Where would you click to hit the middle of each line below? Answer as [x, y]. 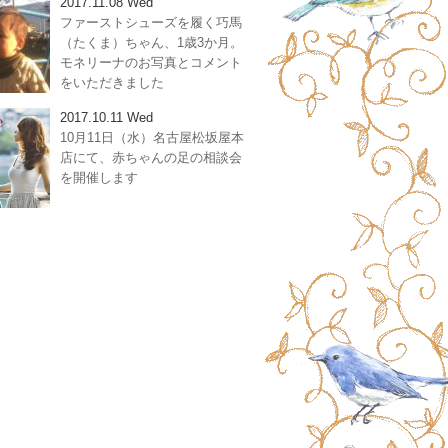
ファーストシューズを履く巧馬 [151, 22]
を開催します [99, 177]
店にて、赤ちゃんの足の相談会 [151, 157]
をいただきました [112, 82]
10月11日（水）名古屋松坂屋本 [152, 137]
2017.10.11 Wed [106, 117]
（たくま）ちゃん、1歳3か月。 [151, 42]
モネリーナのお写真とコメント [151, 62]
